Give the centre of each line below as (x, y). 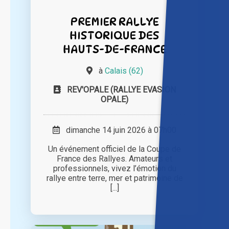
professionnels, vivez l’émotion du (114, 169)
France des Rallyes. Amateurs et (114, 159)
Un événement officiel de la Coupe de (114, 149)
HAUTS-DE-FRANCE (114, 49)
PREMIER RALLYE (114, 21)
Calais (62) (124, 71)
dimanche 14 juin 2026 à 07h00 (118, 130)
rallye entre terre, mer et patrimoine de (114, 178)
